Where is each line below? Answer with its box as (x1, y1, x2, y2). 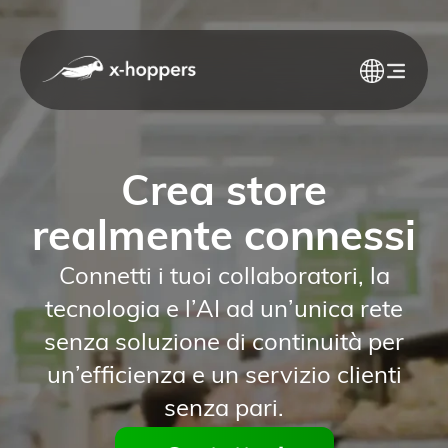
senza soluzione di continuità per (44, 331, 404, 356)
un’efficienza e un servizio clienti (46, 364, 402, 389)
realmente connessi (32, 218, 416, 260)
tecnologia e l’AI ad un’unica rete (45, 298, 403, 323)
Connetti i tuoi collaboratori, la (58, 265, 390, 290)
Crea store (121, 173, 327, 215)
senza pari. (164, 397, 284, 422)
